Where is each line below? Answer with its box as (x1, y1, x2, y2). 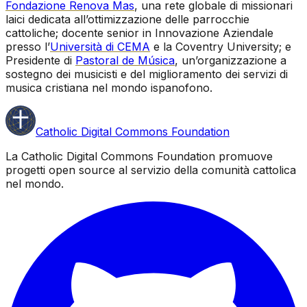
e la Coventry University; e (150, 40, 291, 53)
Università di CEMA (50, 40, 150, 53)
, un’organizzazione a (175, 53, 286, 67)
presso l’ (5, 40, 50, 53)
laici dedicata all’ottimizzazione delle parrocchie (5, 12, 249, 26)
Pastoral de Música (75, 53, 175, 67)
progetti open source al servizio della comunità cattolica (5, 163, 296, 177)
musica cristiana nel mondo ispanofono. (5, 81, 212, 95)
